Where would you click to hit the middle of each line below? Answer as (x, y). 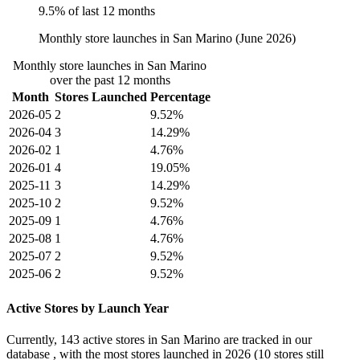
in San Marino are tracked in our (228, 339)
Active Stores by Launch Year (88, 308)
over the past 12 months (110, 80)
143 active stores (102, 339)
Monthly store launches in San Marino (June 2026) (167, 39)
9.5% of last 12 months (97, 11)
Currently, (33, 339)
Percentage (180, 97)
